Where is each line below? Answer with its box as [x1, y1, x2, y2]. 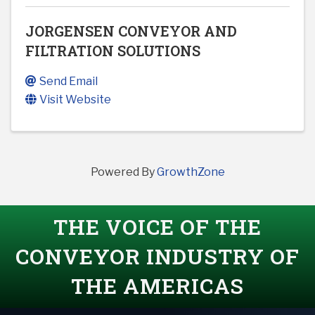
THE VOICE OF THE [53, 213, 262, 241]
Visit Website [39, 93, 111, 107]
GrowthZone [156, 165, 225, 179]
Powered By [90, 165, 157, 179]
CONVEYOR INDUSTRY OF [15, 243, 300, 271]
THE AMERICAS [71, 272, 244, 300]
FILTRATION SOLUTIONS [25, 41, 200, 60]
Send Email [39, 75, 98, 89]
